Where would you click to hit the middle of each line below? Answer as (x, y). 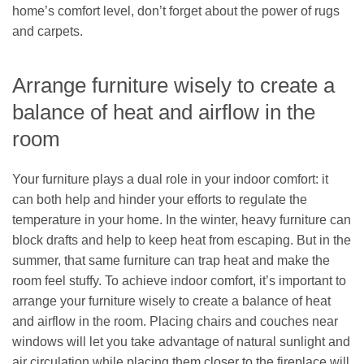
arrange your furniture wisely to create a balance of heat (171, 301)
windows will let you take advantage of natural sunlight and (181, 341)
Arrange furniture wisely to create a (173, 86)
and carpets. (48, 31)
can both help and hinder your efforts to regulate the (160, 199)
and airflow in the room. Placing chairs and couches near (175, 321)
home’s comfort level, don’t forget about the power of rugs (176, 11)
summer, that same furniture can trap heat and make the (171, 260)
